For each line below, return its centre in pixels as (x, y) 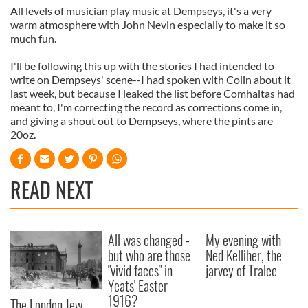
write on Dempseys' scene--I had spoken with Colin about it (151, 79)
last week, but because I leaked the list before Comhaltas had (153, 93)
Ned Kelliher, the (244, 255)
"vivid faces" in (141, 270)
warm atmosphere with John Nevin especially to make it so (148, 24)
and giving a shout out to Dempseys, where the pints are (142, 121)
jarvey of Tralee (242, 270)
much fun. (33, 38)
